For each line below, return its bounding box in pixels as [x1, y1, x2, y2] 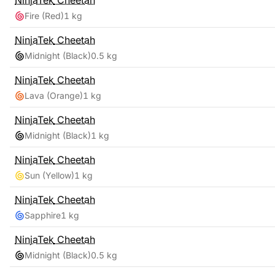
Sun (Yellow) [25, 170, 74, 180]
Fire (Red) [25, 10, 64, 21]
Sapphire [25, 210, 61, 220]
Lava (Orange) [25, 90, 83, 101]
